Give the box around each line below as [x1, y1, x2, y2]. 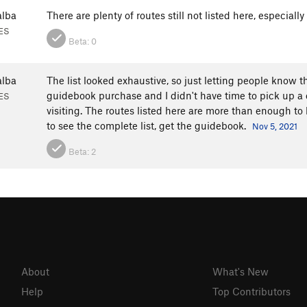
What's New [212, 265, 269, 278]
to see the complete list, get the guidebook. [47, 119, 249, 132]
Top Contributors [212, 284, 291, 297]
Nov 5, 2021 [252, 121, 297, 132]
